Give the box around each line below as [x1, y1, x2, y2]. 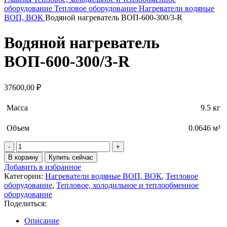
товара [16, 150, 39, 159]
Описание [24, 216, 59, 225]
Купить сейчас [49, 154, 93, 162]
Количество [16, 141, 56, 150]
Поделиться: [4, 199, 47, 208]
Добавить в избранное [4, 163, 81, 172]
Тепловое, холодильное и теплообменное [56, 181, 199, 190]
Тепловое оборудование [54, 4, 139, 13]
